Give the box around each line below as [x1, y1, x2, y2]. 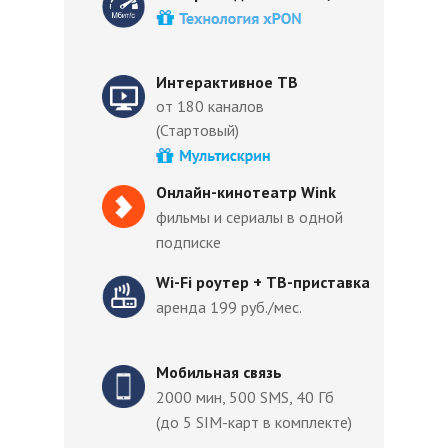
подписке [156, 232, 221, 252]
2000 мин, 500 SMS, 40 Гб [156, 387, 334, 407]
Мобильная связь [156, 362, 282, 382]
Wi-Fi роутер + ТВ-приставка [156, 272, 370, 292]
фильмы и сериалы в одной [156, 207, 343, 227]
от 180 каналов [156, 96, 264, 116]
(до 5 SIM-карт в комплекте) [156, 412, 352, 432]
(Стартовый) [156, 120, 239, 140]
